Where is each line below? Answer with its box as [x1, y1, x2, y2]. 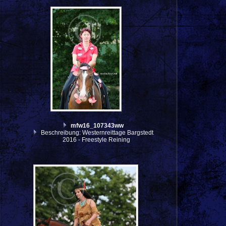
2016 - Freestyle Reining [62, 136, 130, 144]
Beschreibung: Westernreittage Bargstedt [39, 129, 153, 137]
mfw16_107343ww [70, 122, 124, 130]
